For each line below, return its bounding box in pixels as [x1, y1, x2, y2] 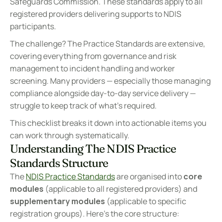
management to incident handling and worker [10, 63, 175, 74]
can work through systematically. [10, 130, 129, 141]
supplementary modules [10, 196, 105, 207]
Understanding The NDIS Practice [10, 142, 176, 156]
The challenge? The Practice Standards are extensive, [10, 38, 205, 49]
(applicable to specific [105, 196, 186, 207]
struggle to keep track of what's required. [10, 100, 157, 111]
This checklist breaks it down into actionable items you [10, 117, 207, 128]
